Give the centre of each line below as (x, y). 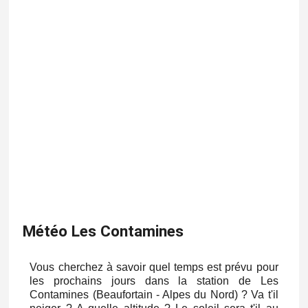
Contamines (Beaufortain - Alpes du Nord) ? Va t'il (154, 294)
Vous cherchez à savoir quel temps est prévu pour (154, 267)
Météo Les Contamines (103, 231)
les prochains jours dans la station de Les (154, 280)
